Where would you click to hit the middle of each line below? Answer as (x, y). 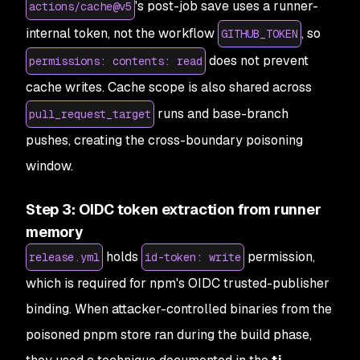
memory (55, 231)
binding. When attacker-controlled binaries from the (179, 309)
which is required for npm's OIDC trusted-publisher (178, 283)
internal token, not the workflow (122, 33)
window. (49, 166)
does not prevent (257, 60)
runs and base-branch (221, 113)
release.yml (64, 257)
